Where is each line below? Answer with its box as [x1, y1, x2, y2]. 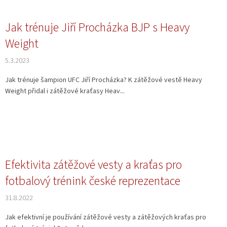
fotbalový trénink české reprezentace [5, 172, 180, 191]
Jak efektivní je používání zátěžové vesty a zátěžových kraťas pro [5, 212, 206, 223]
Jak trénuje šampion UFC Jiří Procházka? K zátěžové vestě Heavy [5, 75, 202, 86]
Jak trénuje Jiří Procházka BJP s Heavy [5, 19, 190, 37]
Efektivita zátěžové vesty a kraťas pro [5, 156, 182, 174]
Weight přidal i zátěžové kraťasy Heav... [5, 86, 125, 97]
